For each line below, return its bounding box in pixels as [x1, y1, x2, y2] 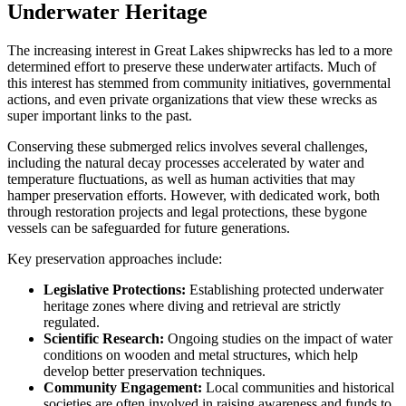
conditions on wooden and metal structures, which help [43, 346, 358, 362]
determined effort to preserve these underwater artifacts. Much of [7, 58, 376, 74]
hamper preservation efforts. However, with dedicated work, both [7, 187, 380, 203]
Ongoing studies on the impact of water [164, 330, 392, 346]
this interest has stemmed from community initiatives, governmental [7, 74, 391, 91]
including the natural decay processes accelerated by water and [7, 154, 364, 170]
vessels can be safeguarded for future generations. [7, 219, 290, 236]
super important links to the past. [7, 107, 192, 123]
